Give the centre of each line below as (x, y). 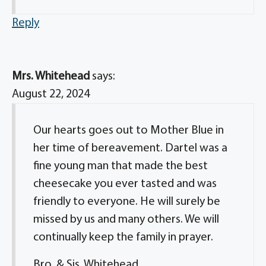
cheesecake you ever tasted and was (125, 184)
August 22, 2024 (51, 94)
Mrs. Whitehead (51, 77)
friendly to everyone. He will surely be (127, 202)
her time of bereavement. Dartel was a (130, 148)
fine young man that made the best (121, 166)
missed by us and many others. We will (126, 220)
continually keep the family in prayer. (123, 237)
